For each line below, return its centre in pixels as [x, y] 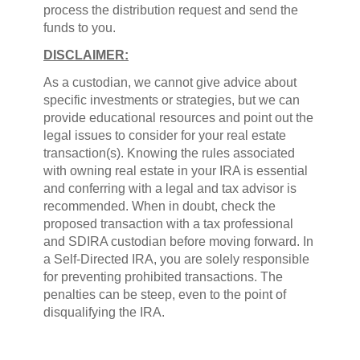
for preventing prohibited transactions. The [163, 276]
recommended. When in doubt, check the [160, 206]
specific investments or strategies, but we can [172, 100]
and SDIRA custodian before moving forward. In [178, 241]
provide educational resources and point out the [178, 117]
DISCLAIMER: [86, 55]
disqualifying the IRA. [104, 312]
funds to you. [80, 27]
